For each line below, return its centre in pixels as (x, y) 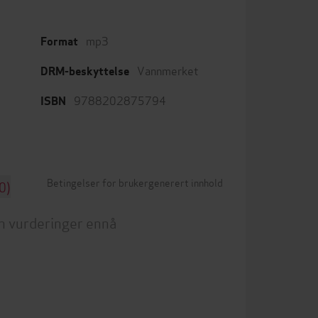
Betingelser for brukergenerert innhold (135, 182)
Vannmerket (168, 70)
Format (59, 42)
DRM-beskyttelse (85, 71)
